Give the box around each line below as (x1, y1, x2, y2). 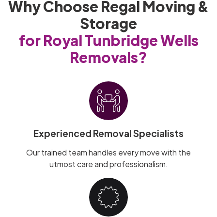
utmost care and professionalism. (49, 159, 168, 170)
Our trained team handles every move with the (26, 147, 191, 158)
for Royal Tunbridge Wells (18, 31, 199, 50)
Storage (80, 14, 137, 33)
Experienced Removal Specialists (33, 127, 184, 139)
